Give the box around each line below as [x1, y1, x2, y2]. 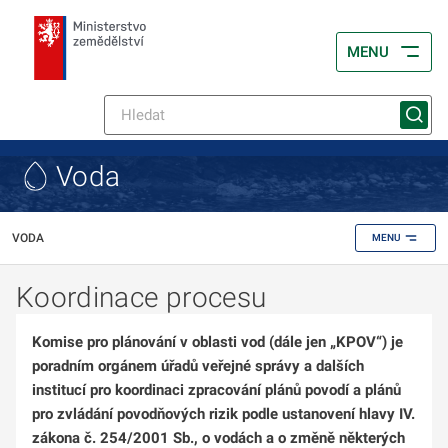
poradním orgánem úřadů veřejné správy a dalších [32, 357, 364, 375]
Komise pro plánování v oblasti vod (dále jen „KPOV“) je [32, 333, 403, 351]
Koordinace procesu [16, 281, 267, 314]
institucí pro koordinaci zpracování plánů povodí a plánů [32, 381, 401, 399]
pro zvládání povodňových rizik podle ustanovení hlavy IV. [32, 405, 415, 423]
